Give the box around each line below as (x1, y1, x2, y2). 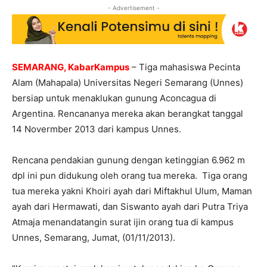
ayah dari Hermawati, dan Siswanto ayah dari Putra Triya (12, 201, 248, 213)
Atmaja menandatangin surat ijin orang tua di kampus (12, 216, 234, 228)
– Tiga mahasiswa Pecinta (129, 61, 240, 73)
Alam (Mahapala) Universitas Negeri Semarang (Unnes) (12, 77, 243, 89)
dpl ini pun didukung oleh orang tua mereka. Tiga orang (12, 170, 247, 182)
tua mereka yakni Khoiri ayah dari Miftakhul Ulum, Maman (12, 185, 252, 197)
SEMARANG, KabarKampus (12, 61, 129, 73)
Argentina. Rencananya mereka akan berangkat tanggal (12, 108, 243, 120)
